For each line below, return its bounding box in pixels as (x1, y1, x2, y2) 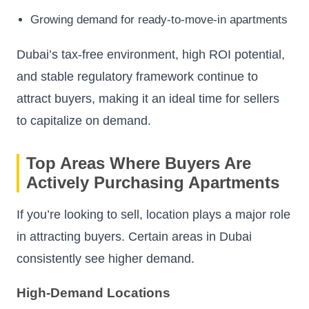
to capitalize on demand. (17, 113, 151, 128)
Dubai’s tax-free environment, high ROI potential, (17, 47, 285, 61)
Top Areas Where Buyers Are (26, 153, 251, 172)
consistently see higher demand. (17, 251, 195, 266)
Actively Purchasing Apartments (26, 172, 279, 192)
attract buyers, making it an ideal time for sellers (17, 91, 279, 106)
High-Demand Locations (17, 286, 170, 301)
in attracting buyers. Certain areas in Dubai (17, 229, 252, 243)
